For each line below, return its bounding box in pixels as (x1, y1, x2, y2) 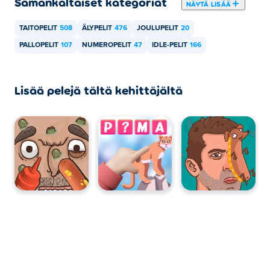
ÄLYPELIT (82, 25, 112, 32)
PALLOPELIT (19, 42, 58, 49)
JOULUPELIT (137, 25, 178, 32)
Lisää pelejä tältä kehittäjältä (14, 83, 183, 97)
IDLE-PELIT (152, 42, 187, 49)
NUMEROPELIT (82, 42, 131, 49)
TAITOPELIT (19, 25, 57, 32)
